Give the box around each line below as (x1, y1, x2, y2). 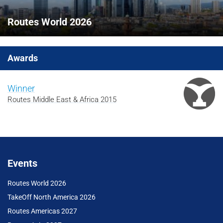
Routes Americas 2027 (7, 207, 77, 216)
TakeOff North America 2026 (7, 193, 96, 202)
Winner (7, 83, 35, 94)
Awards (7, 53, 38, 64)
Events (7, 157, 37, 170)
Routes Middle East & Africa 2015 (7, 95, 116, 105)
